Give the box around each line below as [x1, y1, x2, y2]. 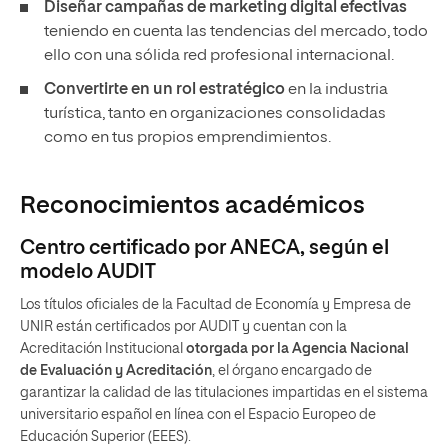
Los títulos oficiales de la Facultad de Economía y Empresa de [20, 298, 411, 312]
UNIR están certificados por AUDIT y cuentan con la [20, 320, 347, 334]
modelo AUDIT [20, 262, 156, 282]
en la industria [285, 82, 388, 98]
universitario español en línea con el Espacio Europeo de [20, 408, 376, 422]
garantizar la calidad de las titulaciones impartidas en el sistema [20, 386, 428, 400]
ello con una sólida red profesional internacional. [44, 48, 400, 64]
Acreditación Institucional [20, 342, 183, 356]
